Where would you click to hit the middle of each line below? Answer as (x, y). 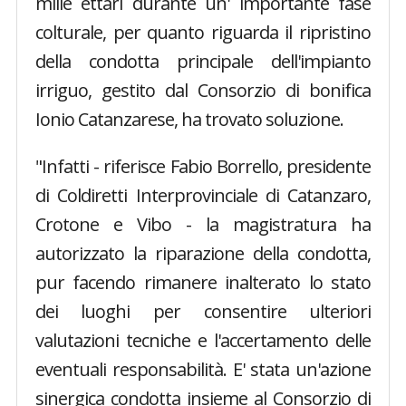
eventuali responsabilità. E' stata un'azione (203, 369)
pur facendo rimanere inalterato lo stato (203, 282)
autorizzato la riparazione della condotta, (203, 253)
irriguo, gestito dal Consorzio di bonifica (203, 90)
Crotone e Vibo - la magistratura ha (203, 224)
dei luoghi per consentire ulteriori (203, 311)
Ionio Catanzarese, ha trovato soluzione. (189, 119)
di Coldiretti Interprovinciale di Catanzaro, (203, 195)
